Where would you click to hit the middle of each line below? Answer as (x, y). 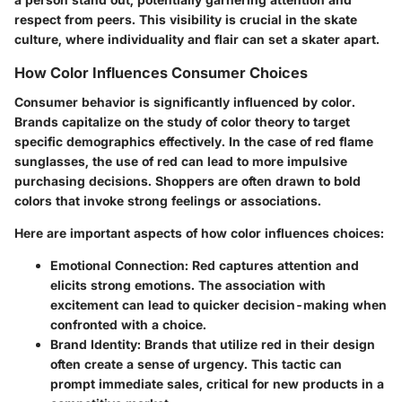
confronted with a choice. (128, 324)
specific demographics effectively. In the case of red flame (194, 141)
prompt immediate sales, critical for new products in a (217, 383)
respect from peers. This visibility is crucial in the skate (186, 20)
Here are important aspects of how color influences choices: (199, 232)
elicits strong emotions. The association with (188, 284)
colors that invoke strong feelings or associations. (168, 200)
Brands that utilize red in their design (258, 344)
